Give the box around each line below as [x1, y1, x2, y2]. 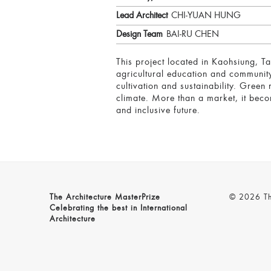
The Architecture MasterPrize [50, 194, 160, 203]
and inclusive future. [116, 106, 200, 116]
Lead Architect [116, 11, 168, 21]
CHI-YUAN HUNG [171, 11, 241, 21]
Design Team [116, 30, 163, 40]
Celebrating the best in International [50, 204, 188, 214]
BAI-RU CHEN [166, 30, 219, 40]
